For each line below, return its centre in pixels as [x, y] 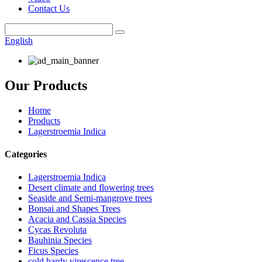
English [19, 41]
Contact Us [49, 8]
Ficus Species [53, 251]
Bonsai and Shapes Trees [74, 209]
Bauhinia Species [60, 240]
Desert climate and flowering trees [91, 188]
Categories [26, 154]
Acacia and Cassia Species [77, 219]
